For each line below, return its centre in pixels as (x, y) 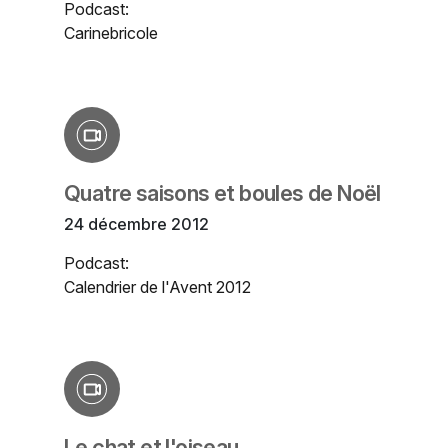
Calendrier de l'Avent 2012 (157, 287)
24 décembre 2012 (136, 224)
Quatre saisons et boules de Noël (222, 193)
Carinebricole (111, 33)
